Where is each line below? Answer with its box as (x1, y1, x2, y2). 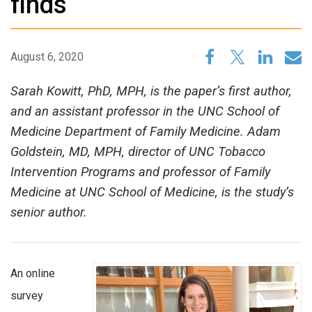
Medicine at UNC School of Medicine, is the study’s (10, 185, 294, 201)
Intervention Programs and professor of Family (10, 164, 270, 180)
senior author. (10, 205, 87, 221)
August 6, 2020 (10, 50, 84, 64)
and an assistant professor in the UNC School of (10, 104, 279, 120)
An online (10, 267, 55, 281)
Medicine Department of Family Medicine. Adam (10, 124, 281, 140)
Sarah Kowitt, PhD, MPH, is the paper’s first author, (10, 84, 292, 100)
